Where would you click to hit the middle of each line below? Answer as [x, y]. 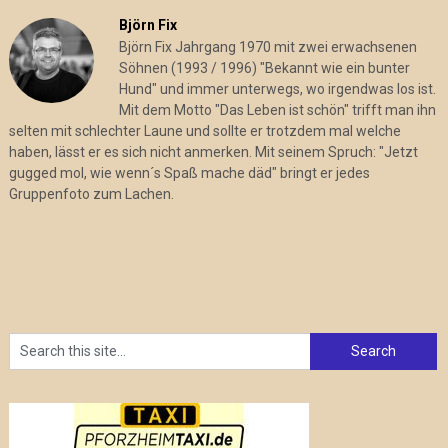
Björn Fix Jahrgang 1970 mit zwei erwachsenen [267, 46]
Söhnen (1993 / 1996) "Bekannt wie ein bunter [264, 67]
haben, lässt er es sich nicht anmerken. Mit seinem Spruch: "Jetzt [213, 151]
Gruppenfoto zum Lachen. [91, 193]
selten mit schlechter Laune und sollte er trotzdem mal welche [204, 130]
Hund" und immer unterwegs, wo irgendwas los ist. [277, 88]
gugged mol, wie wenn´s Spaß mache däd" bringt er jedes [189, 172]
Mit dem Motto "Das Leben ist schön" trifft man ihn [277, 109]
